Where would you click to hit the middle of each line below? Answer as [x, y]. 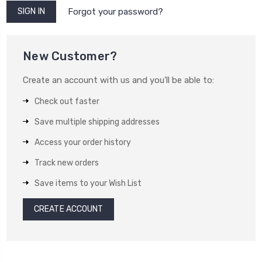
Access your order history [83, 143]
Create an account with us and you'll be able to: [118, 80]
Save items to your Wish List [88, 184]
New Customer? [70, 56]
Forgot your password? [115, 12]
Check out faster [67, 102]
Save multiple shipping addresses [97, 122]
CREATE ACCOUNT [69, 209]
